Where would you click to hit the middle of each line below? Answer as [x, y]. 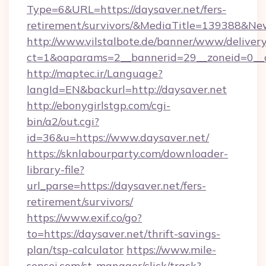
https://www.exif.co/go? [84, 218]
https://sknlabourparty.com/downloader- [127, 153]
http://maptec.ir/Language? [95, 73]
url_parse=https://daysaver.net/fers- [116, 186]
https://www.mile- [171, 250]
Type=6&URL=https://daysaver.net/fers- [126, 9]
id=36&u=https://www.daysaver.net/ [118, 137]
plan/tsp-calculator [75, 250]
